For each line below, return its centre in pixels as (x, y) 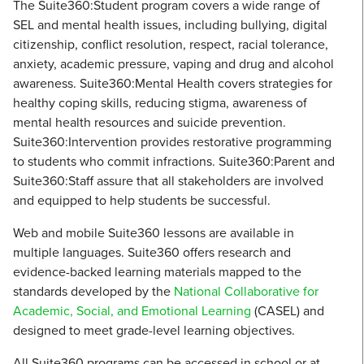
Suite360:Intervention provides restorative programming (172, 142)
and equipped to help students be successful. (142, 200)
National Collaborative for (246, 291)
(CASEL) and (288, 311)
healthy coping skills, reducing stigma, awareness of (160, 103)
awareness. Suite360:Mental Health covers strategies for (173, 83)
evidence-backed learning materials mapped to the (157, 272)
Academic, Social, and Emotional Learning (132, 311)
